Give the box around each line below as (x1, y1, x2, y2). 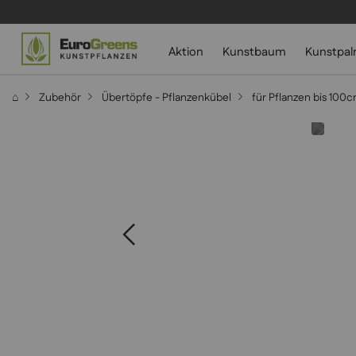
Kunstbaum (222, 44, 286, 60)
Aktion (168, 44, 203, 60)
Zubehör (39, 90, 81, 106)
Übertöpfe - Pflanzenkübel (102, 90, 231, 106)
